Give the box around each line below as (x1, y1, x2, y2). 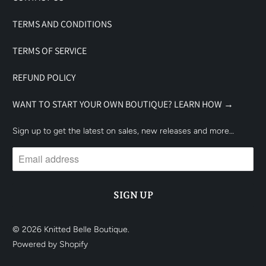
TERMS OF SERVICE (12, 44, 87, 57)
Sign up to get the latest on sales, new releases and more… (12, 125, 235, 136)
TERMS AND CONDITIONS (12, 17, 112, 30)
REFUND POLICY (12, 71, 76, 84)
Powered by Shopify (12, 239, 88, 249)
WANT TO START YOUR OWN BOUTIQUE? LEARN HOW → (12, 97, 234, 110)
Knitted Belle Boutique (44, 224, 128, 235)
